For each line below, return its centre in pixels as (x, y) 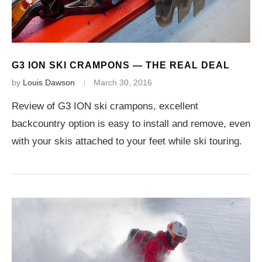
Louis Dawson (49, 82)
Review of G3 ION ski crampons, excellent (105, 106)
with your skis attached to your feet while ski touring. (127, 141)
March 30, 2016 (123, 82)
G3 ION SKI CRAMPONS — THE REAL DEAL (121, 65)
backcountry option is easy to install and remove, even (131, 124)
